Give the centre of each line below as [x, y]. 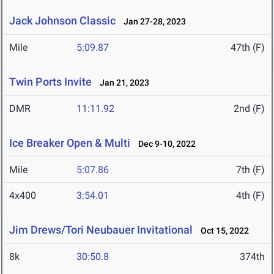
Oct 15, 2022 [222, 231]
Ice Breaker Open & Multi [70, 143]
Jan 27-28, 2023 [152, 22]
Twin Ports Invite [50, 82]
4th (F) [250, 196]
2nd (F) [249, 109]
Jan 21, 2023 [122, 83]
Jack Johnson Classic [62, 21]
